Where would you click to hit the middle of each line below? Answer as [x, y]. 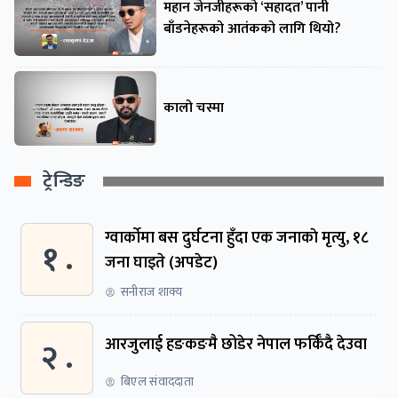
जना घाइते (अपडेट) [161, 263]
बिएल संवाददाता [158, 382]
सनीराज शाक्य [152, 292]
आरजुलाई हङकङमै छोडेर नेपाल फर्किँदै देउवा [236, 345]
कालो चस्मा [194, 108]
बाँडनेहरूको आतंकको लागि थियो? [252, 29]
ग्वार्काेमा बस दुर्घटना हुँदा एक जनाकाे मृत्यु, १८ [237, 239]
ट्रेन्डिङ [64, 182]
